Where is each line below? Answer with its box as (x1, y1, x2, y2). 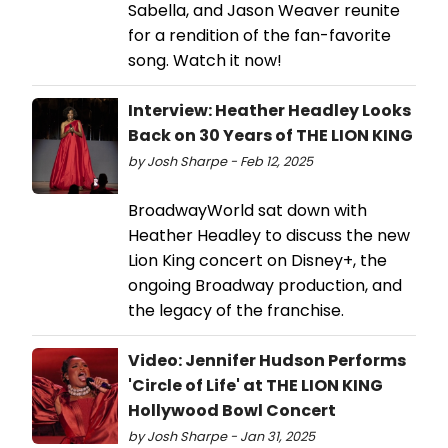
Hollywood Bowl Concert (128, 399, 336, 423)
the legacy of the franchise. (128, 299, 344, 323)
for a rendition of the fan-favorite (128, 24, 391, 48)
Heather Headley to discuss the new (128, 224, 410, 248)
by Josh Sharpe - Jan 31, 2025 (128, 428, 315, 446)
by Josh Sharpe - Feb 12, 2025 (128, 153, 313, 171)
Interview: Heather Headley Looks (128, 99, 411, 123)
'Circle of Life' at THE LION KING (128, 374, 383, 398)
